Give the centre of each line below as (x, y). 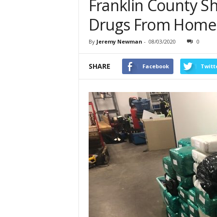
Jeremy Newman (119, 42)
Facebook (155, 66)
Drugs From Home (152, 25)
